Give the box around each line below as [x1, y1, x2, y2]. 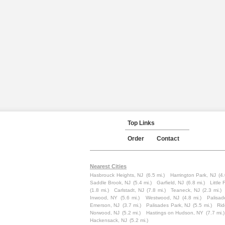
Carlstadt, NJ [114, 187, 144, 193]
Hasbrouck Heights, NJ [90, 172, 144, 178]
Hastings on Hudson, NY [146, 210, 203, 215]
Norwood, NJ [90, 210, 120, 215]
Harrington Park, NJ [170, 172, 216, 178]
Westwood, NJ [145, 195, 179, 200]
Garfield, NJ [157, 180, 184, 185]
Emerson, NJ [90, 202, 120, 208]
